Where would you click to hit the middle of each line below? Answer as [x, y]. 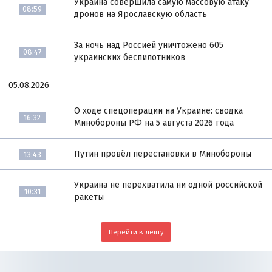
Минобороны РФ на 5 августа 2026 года [154, 123]
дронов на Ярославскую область [141, 15]
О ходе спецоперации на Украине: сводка [159, 111]
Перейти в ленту [136, 232]
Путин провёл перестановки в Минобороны [163, 154]
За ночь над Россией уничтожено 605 [149, 46]
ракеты [89, 197]
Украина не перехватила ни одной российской [168, 185]
